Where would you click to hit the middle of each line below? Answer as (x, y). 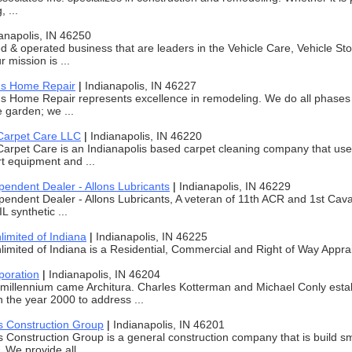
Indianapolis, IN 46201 (169, 324)
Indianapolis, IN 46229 (235, 186)
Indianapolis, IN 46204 (104, 274)
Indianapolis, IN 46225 (152, 236)
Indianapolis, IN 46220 (146, 136)
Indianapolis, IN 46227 (141, 86)
